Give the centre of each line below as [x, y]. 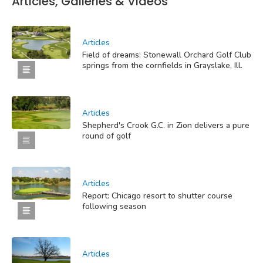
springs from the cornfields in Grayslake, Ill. [162, 65]
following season [114, 206]
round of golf [107, 136]
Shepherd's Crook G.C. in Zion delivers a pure [166, 125]
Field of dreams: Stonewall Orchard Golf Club [167, 55]
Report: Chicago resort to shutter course [157, 195]
